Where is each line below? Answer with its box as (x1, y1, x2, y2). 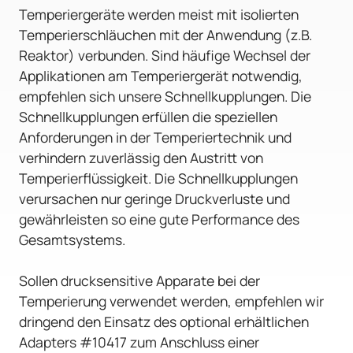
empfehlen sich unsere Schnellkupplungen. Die (19, 86, 311, 106)
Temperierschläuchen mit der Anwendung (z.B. (19, 24, 312, 44)
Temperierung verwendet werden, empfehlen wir (19, 291, 324, 310)
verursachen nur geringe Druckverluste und (19, 188, 290, 208)
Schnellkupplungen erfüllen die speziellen (19, 106, 277, 126)
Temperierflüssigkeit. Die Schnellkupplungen (19, 168, 298, 188)
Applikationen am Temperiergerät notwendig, (19, 65, 303, 85)
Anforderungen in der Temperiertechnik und (19, 127, 292, 147)
